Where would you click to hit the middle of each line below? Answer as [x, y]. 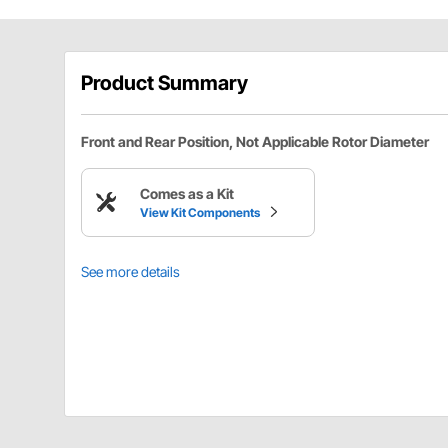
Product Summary [164, 82]
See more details [130, 271]
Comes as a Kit [187, 193]
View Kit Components [200, 212]
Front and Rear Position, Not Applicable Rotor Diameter [255, 141]
